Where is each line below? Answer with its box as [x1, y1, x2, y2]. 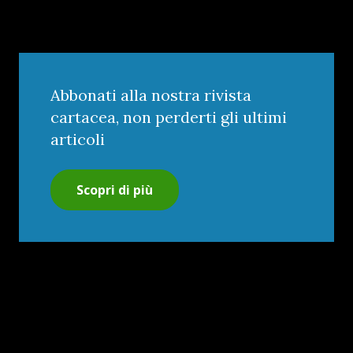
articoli [50, 128, 105, 149]
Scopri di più [76, 180, 153, 199]
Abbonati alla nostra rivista [50, 84, 251, 105]
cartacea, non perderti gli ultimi [50, 106, 287, 127]
